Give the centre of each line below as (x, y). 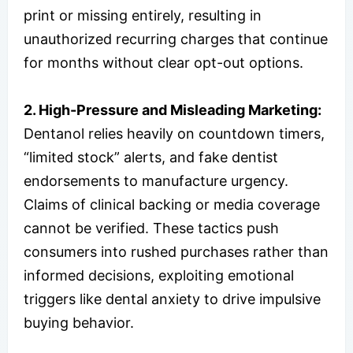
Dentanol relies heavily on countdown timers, (174, 134)
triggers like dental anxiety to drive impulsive (172, 299)
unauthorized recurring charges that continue (176, 39)
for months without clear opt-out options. (163, 63)
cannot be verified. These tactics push (151, 229)
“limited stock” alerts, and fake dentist (151, 158)
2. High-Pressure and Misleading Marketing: (173, 110)
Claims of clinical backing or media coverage (172, 205)
